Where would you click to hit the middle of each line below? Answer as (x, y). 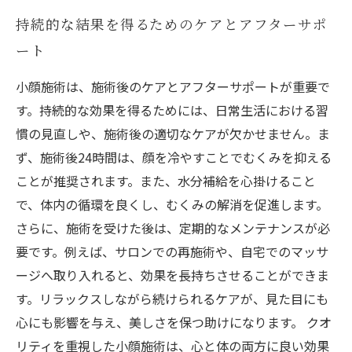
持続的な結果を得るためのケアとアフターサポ (172, 24)
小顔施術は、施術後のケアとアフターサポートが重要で (173, 86)
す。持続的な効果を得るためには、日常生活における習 (172, 110)
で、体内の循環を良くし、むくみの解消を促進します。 (172, 204)
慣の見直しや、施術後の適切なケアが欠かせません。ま (173, 134)
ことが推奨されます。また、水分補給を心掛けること (166, 181)
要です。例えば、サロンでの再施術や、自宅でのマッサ (172, 251)
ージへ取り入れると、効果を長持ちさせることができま (172, 275)
